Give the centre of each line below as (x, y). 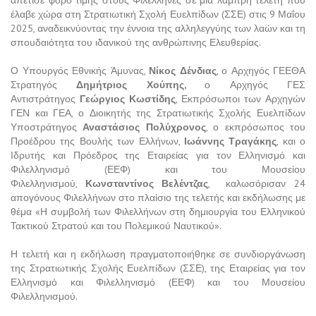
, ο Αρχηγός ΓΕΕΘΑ (261, 71)
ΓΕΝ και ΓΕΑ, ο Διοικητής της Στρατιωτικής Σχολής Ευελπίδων (158, 113)
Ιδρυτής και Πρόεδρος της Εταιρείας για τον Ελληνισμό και (158, 156)
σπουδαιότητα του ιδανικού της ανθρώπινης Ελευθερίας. (136, 43)
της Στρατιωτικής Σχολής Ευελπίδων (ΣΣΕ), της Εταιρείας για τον (158, 268)
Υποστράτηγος (47, 127)
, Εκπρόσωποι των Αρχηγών (241, 99)
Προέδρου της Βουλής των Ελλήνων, (97, 141)
